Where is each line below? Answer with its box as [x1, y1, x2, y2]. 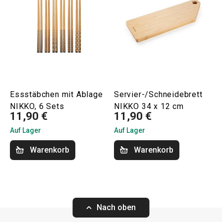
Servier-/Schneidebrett [114, 90, 203, 100]
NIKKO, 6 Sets [10, 102, 64, 111]
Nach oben [96, 203, 136, 213]
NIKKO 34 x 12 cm [114, 102, 184, 111]
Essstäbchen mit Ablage [10, 90, 103, 100]
